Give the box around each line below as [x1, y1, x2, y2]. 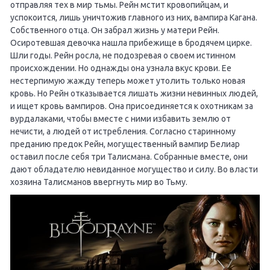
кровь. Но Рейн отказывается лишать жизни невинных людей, [10, 88, 258, 98]
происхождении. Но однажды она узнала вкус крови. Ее [10, 63, 231, 73]
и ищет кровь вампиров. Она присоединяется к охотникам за [10, 101, 253, 111]
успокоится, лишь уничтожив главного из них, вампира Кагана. [10, 12, 257, 22]
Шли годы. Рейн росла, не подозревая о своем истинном [10, 50, 236, 60]
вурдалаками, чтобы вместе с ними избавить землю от [10, 113, 231, 124]
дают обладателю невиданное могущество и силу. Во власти [10, 164, 258, 174]
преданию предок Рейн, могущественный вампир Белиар [10, 139, 240, 149]
